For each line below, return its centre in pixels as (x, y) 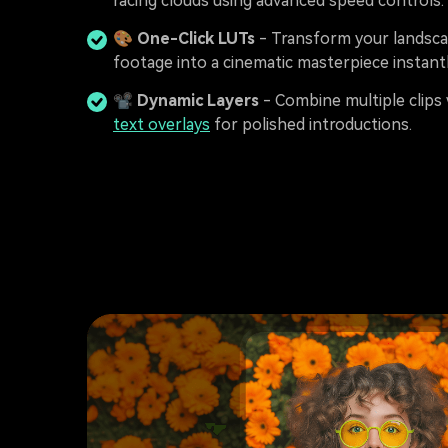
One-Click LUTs (196, 38)
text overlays (161, 124)
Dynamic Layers (198, 100)
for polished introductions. (311, 124)
